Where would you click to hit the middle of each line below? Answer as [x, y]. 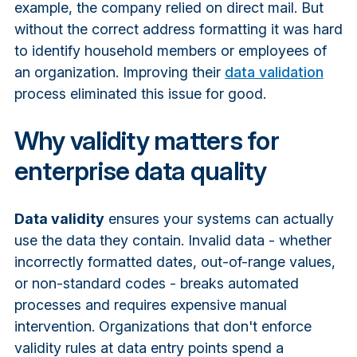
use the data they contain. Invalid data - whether [173, 240]
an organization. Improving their [119, 72]
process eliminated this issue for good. [140, 93]
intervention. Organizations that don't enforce [163, 326]
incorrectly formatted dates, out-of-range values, [175, 261]
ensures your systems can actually [219, 218]
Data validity [59, 218]
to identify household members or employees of [170, 50]
